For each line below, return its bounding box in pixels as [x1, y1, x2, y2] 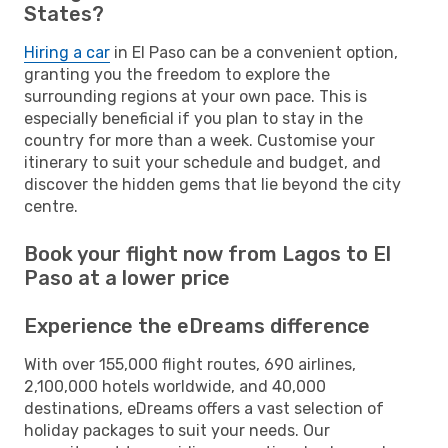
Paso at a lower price [24, 265, 230, 290]
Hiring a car [24, 42, 110, 62]
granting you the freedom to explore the [24, 64, 330, 84]
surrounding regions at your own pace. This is [24, 86, 367, 106]
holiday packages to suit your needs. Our [24, 420, 330, 440]
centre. [24, 196, 78, 216]
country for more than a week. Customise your [24, 130, 375, 150]
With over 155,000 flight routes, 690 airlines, [24, 354, 356, 374]
